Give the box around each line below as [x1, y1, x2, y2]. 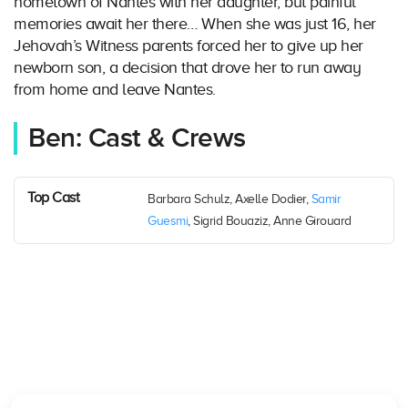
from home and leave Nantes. [14, 80, 216, 99]
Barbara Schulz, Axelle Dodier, [148, 192, 311, 207]
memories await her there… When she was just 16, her [14, 15, 376, 34]
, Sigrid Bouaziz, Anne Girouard [188, 214, 352, 229]
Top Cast [27, 189, 79, 207]
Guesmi [148, 214, 188, 229]
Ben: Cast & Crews [28, 122, 246, 156]
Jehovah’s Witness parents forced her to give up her [14, 36, 363, 56]
